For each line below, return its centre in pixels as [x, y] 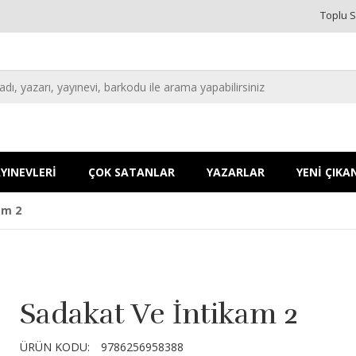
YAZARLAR [236, 172]
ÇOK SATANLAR [132, 172]
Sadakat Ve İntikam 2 [159, 314]
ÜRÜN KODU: [55, 347]
